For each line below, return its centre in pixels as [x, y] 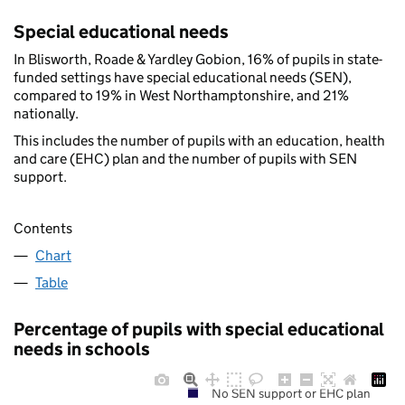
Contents [43, 228]
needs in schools [82, 348]
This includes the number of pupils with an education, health [199, 141]
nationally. [46, 114]
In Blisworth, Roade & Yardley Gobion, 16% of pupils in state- [198, 60]
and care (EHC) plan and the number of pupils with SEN [185, 159]
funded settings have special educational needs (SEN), [183, 78]
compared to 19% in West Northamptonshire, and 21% [181, 96]
